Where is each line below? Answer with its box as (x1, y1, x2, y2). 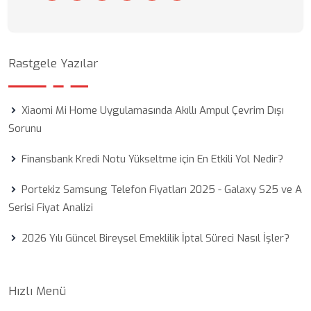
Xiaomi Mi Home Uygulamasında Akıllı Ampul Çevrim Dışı (22, 103, 284, 117)
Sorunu (8, 121, 42, 135)
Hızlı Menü (8, 283, 66, 299)
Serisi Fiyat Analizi (8, 201, 93, 215)
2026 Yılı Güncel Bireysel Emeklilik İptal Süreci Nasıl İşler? (22, 231, 289, 245)
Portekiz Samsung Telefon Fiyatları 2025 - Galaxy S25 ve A (22, 183, 302, 196)
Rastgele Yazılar (8, 56, 98, 72)
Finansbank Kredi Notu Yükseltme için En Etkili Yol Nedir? (22, 152, 283, 166)
